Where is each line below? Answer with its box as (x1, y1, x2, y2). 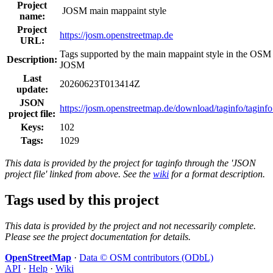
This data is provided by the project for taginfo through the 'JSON (5, 157, 256, 168)
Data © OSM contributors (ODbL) (79, 252, 213, 263)
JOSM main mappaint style (60, 5, 166, 16)
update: (16, 83, 48, 94)
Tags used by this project (5, 191, 159, 208)
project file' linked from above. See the (5, 168, 153, 179)
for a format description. (169, 168, 265, 179)
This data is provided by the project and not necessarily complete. (5, 220, 256, 231)
